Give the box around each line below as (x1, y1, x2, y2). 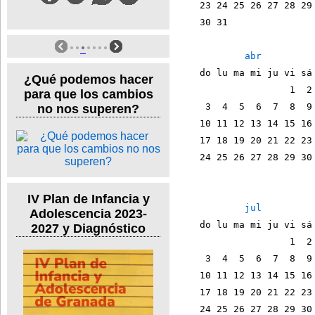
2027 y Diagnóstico (31, 221, 146, 236)
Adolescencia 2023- (30, 206, 147, 221)
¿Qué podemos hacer (23, 72, 153, 87)
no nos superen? (37, 102, 139, 117)
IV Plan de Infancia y (27, 191, 150, 206)
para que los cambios (23, 87, 153, 102)
